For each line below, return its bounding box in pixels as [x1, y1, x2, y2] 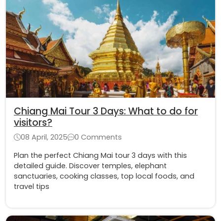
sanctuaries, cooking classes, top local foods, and [14, 171, 194, 181]
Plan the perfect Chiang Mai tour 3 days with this [14, 150, 187, 160]
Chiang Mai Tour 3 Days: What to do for [14, 104, 198, 118]
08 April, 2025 [21, 132, 68, 142]
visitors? [14, 115, 52, 129]
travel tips [14, 181, 49, 191]
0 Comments [74, 132, 122, 142]
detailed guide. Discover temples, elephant [14, 160, 167, 171]
